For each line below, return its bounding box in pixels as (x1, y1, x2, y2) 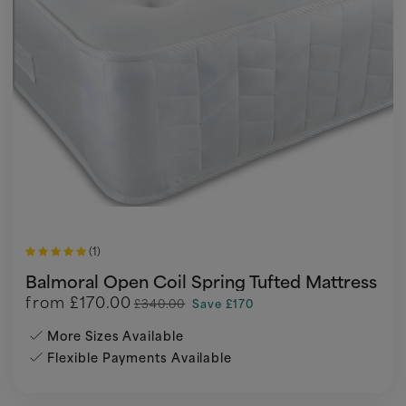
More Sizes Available (47, 325, 184, 345)
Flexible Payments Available (47, 347, 233, 367)
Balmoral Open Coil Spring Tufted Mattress (25, 267, 378, 295)
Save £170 (192, 294, 254, 313)
